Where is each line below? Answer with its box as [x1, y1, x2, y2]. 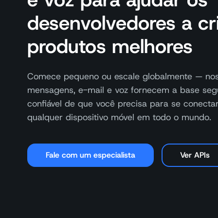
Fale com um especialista [46, 150, 135, 160]
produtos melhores [27, 33, 193, 59]
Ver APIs [180, 150, 210, 160]
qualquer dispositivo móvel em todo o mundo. [27, 111, 211, 123]
